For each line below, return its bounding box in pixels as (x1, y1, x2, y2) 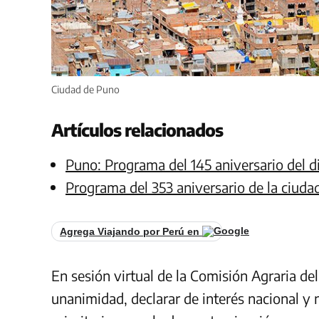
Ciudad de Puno (51, 83, 120, 95)
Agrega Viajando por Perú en (60, 225, 202, 237)
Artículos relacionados (51, 118, 223, 140)
